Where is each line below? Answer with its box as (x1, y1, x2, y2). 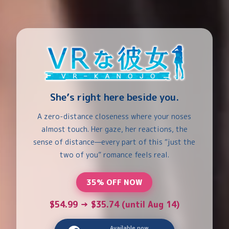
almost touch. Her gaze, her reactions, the (41, 124, 188, 134)
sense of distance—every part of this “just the (33, 136, 196, 147)
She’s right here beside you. (50, 90, 179, 104)
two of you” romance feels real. (59, 149, 169, 159)
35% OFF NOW (86, 176, 143, 188)
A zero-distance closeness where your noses (37, 111, 192, 121)
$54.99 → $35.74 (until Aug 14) (49, 198, 179, 210)
